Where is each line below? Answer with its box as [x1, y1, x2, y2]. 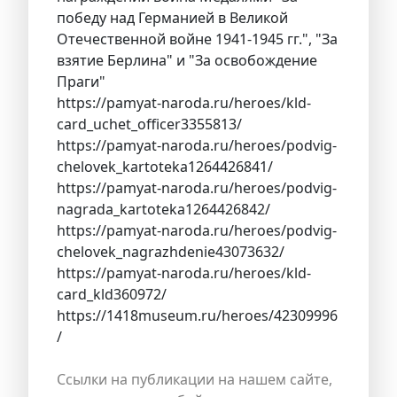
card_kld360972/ [57, 284, 167, 304]
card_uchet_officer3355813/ [57, 113, 242, 134]
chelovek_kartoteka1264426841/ [57, 156, 273, 176]
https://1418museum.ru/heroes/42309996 [57, 305, 338, 325]
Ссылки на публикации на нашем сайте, [57, 369, 332, 389]
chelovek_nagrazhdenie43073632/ [57, 241, 284, 261]
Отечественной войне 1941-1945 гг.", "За [57, 28, 338, 49]
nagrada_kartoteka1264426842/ [57, 198, 270, 219]
